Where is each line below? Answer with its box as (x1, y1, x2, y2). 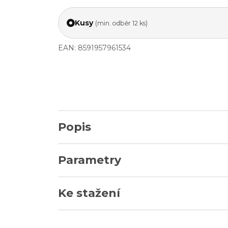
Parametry (58, 153, 121, 167)
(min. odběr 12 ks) (95, 19, 148, 27)
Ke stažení (58, 186, 120, 200)
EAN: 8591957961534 (58, 43, 131, 52)
